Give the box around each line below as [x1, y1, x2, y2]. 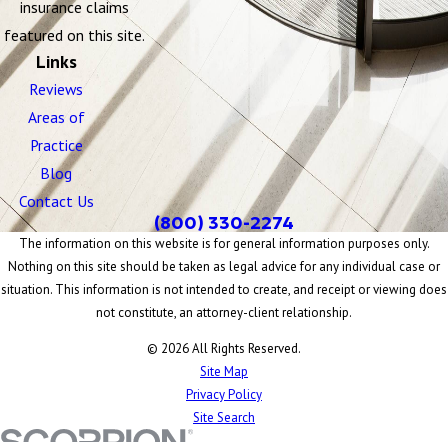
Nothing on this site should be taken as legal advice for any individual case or [8, 258, 440, 276]
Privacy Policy [186, 386, 262, 404]
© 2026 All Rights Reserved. [147, 340, 301, 358]
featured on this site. [4, 25, 146, 46]
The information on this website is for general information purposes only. [18, 235, 430, 253]
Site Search [193, 409, 255, 427]
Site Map [200, 363, 248, 381]
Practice [29, 135, 83, 156]
